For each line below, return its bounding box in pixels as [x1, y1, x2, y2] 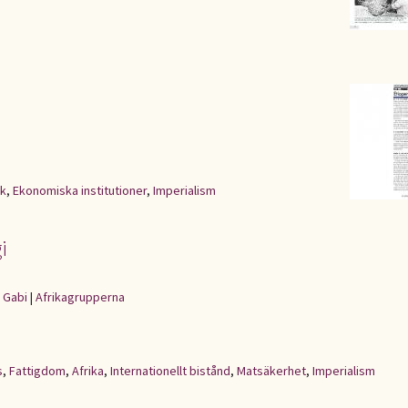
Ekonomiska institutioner [13, 182, 147, 199]
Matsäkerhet [237, 362, 306, 379]
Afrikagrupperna [36, 289, 125, 305]
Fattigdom [9, 362, 66, 379]
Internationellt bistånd [110, 362, 230, 379]
